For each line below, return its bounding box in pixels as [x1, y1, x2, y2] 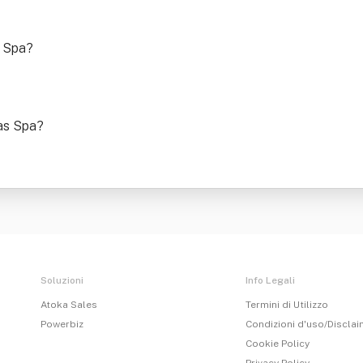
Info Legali [246, 275, 296, 286]
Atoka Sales [41, 299, 97, 310]
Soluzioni [41, 275, 83, 286]
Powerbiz [41, 318, 83, 330]
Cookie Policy [246, 338, 310, 349]
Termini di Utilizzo [246, 299, 329, 310]
